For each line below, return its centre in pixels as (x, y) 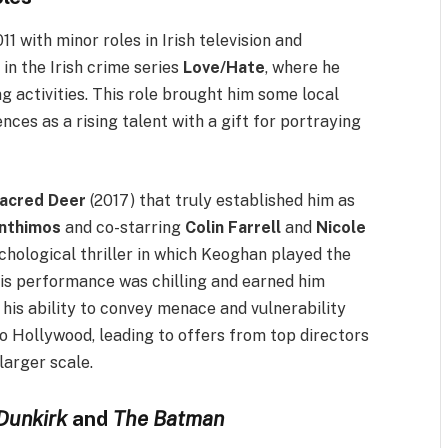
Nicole (341, 228)
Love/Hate (224, 68)
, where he (303, 68)
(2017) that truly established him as (221, 201)
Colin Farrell (233, 228)
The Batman (169, 418)
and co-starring (123, 228)
